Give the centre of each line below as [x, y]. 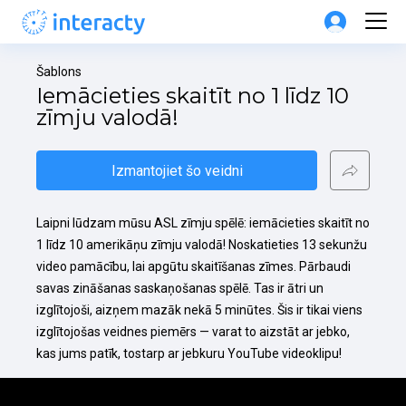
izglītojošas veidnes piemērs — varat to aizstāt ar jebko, [193, 332]
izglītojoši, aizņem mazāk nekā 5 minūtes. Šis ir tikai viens [199, 310]
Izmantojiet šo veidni [177, 170]
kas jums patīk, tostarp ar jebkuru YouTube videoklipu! [189, 353]
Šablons [59, 72]
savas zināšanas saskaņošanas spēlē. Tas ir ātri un [180, 288]
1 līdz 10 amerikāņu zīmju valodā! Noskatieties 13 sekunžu [202, 245]
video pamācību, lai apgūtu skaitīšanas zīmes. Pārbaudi [193, 266]
